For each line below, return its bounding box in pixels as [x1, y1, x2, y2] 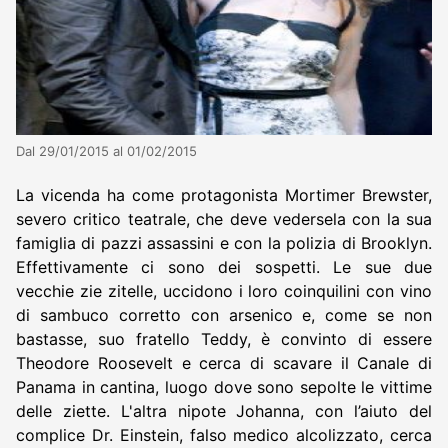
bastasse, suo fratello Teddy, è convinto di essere [16, 328, 432, 349]
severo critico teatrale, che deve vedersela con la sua [16, 208, 432, 229]
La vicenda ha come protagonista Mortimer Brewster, [16, 184, 432, 205]
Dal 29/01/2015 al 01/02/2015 [16, 142, 197, 159]
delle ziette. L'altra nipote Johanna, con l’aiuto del [16, 400, 432, 421]
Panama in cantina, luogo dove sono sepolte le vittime [16, 376, 432, 397]
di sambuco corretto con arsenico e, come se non [16, 304, 432, 325]
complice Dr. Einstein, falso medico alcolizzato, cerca [16, 424, 432, 445]
